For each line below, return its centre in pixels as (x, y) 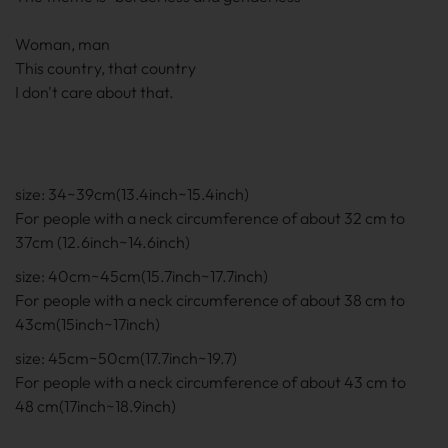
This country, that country (105, 68)
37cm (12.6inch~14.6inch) (102, 242)
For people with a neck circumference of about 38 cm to (210, 300)
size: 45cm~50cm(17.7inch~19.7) (126, 358)
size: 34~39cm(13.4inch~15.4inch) (132, 194)
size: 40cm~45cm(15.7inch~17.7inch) (141, 276)
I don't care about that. (94, 92)
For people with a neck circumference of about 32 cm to (210, 218)
